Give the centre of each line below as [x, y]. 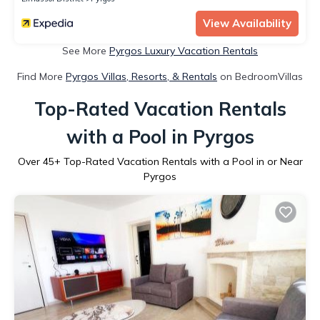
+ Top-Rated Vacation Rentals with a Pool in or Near [178, 161]
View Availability [247, 23]
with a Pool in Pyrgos [160, 136]
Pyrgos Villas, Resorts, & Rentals [141, 76]
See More [86, 50]
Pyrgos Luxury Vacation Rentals [184, 50]
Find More [41, 76]
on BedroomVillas [260, 76]
